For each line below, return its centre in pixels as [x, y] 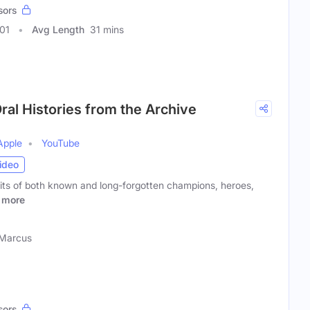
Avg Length [58, 29]
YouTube [61, 143]
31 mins [107, 29]
